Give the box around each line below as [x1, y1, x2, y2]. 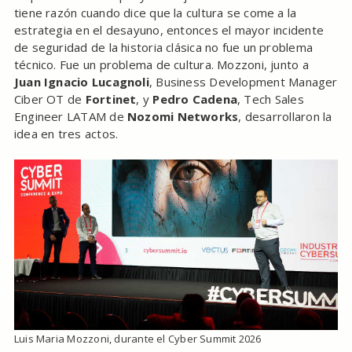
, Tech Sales [237, 91, 304, 108]
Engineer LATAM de [13, 108, 127, 125]
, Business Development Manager [148, 74, 338, 90]
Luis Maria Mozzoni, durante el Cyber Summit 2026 [13, 331, 262, 346]
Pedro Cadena [152, 91, 238, 108]
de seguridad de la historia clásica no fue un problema [13, 39, 313, 56]
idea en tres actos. [13, 126, 119, 142]
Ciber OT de [13, 91, 86, 108]
